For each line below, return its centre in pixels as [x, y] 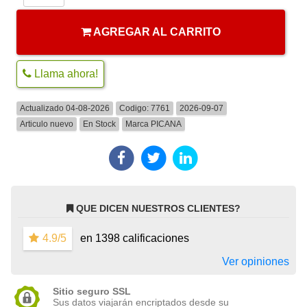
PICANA [167, 124]
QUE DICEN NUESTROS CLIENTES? [158, 208]
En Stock [100, 124]
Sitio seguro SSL [92, 291]
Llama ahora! [65, 73]
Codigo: [135, 108]
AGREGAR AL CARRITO [157, 32]
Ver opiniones [256, 261]
